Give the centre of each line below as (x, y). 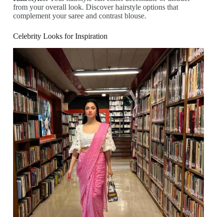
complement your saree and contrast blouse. (79, 16)
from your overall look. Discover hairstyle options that (95, 7)
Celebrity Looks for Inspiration (60, 36)
